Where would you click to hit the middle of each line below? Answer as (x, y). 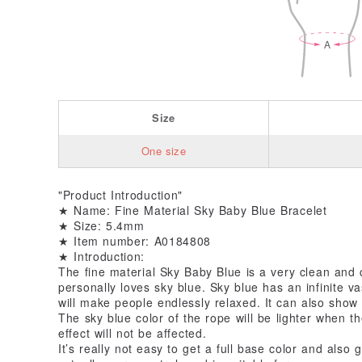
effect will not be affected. (133, 333)
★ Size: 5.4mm (101, 225)
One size (164, 150)
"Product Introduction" (121, 194)
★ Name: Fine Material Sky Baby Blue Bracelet (193, 210)
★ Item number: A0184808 (135, 240)
